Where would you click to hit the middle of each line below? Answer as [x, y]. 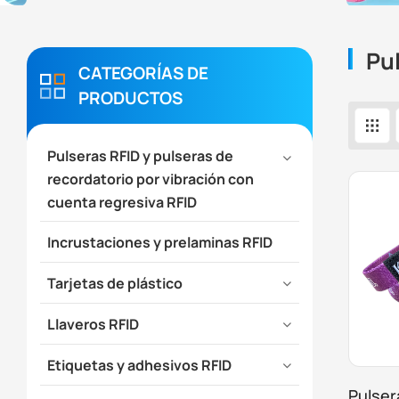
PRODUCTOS [130, 98]
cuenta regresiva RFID [122, 203]
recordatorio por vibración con [150, 179]
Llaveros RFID [93, 324]
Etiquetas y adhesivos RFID [139, 365]
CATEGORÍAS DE [143, 73]
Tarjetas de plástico [114, 283]
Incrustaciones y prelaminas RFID [159, 242]
